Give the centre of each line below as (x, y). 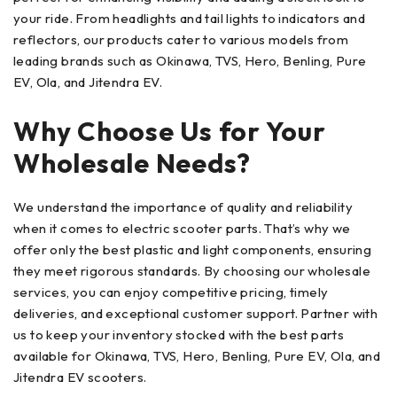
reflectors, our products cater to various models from (181, 39)
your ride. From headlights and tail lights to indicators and (189, 18)
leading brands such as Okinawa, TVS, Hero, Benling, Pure (190, 60)
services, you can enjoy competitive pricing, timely (171, 292)
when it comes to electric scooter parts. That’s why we (182, 228)
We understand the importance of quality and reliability (183, 206)
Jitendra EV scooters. (80, 377)
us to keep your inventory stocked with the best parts (179, 334)
